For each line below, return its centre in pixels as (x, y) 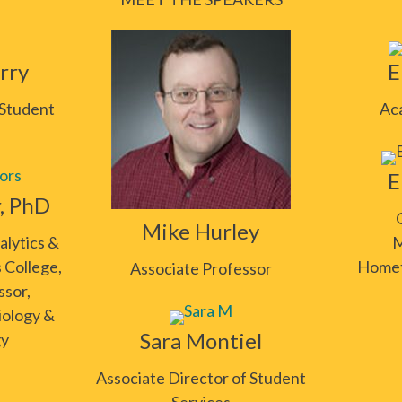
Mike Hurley (201, 231)
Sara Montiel (201, 341)
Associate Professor (201, 268)
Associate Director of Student (201, 378)
